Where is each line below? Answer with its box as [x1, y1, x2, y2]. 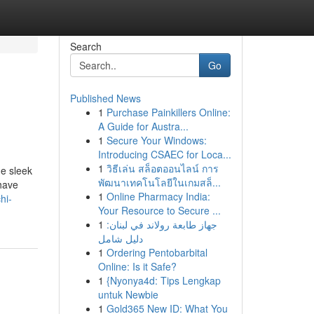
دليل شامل [97, 231, 143, 245]
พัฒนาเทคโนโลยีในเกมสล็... [97, 175, 221, 189]
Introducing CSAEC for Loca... [97, 147, 231, 161]
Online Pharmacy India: [106, 189, 210, 203]
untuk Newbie [97, 287, 158, 301]
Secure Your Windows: [106, 133, 207, 147]
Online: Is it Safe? [97, 259, 177, 273]
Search [69, 39, 102, 53]
